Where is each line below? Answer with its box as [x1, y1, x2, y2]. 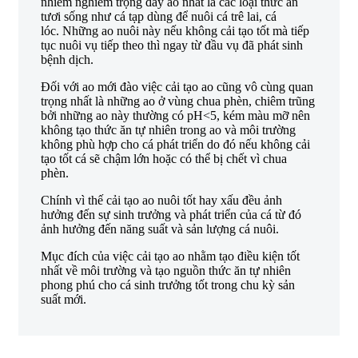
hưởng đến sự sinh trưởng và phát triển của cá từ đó [41, 208, 301, 221]
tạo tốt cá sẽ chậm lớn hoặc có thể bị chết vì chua [41, 152, 287, 165]
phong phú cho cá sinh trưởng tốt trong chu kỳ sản [41, 278, 295, 292]
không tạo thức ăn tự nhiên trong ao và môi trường [41, 123, 296, 137]
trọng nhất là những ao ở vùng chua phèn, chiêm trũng [41, 94, 315, 108]
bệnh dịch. [41, 53, 93, 66]
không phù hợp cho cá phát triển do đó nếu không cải [41, 137, 310, 151]
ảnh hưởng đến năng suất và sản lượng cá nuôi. [41, 222, 279, 236]
